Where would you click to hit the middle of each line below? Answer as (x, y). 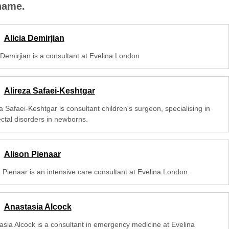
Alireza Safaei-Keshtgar (49, 91)
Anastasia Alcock (38, 207)
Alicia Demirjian (34, 38)
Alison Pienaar (32, 154)
